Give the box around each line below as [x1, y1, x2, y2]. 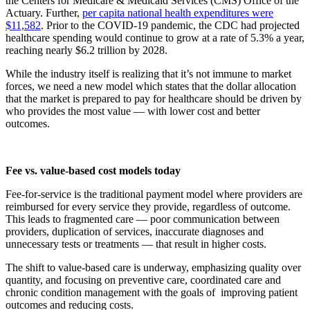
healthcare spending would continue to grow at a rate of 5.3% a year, [6, 31, 304, 44]
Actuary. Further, [6, 6, 82, 19]
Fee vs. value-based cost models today [6, 164, 181, 176]
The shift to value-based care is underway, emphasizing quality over [6, 261, 301, 273]
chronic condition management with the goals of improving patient [6, 286, 298, 298]
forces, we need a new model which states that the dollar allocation [6, 80, 296, 92]
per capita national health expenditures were [82, 6, 273, 19]
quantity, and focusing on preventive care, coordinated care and [6, 273, 281, 286]
